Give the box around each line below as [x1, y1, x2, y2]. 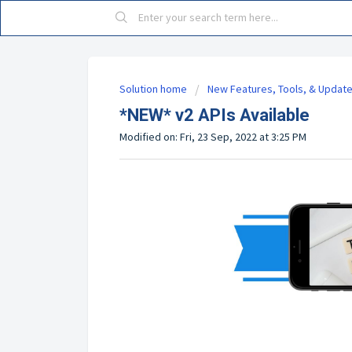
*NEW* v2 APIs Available [119, 105, 310, 125]
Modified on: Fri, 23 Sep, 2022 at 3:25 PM [119, 130, 306, 144]
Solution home [119, 82, 189, 96]
